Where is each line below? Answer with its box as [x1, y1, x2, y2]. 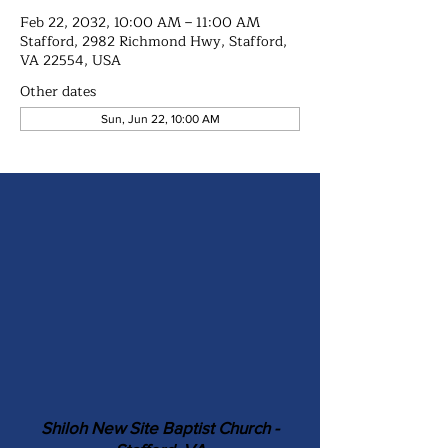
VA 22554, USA [20, 49, 121, 72]
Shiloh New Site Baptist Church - [41, 418, 279, 437]
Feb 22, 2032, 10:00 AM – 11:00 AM [20, 11, 260, 34]
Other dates [20, 80, 96, 103]
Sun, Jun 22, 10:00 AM [100, 112, 220, 126]
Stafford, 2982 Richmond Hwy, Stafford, [20, 30, 287, 53]
